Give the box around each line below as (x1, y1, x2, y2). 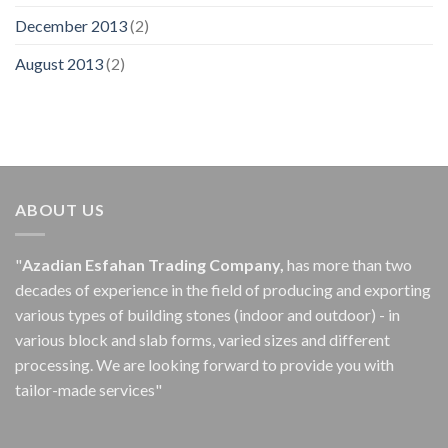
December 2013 (15, 16, 127, 36)
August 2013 (15, 54, 103, 74)
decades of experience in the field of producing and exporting (15, 279, 431, 299)
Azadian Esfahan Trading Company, (22, 254, 284, 274)
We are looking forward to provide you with (96, 354, 394, 374)
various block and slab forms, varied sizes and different (15, 329, 390, 349)
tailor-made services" (15, 379, 162, 399)
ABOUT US (15, 200, 105, 220)
